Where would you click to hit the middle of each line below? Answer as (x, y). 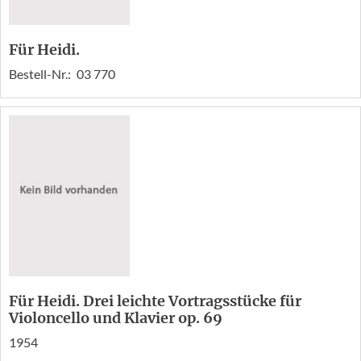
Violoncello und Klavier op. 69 (116, 318)
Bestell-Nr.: (41, 74)
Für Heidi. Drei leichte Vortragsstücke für (155, 301)
